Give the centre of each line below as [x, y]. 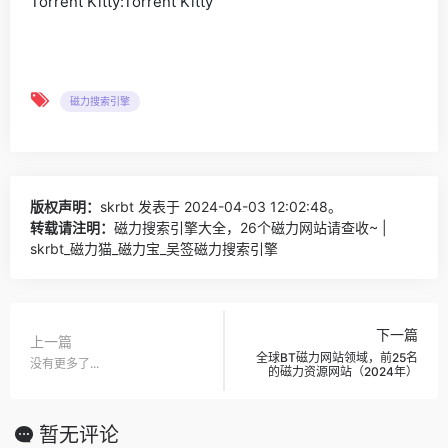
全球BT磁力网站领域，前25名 [337, 358]
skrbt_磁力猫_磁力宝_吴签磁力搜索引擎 [154, 248]
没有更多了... [64, 363]
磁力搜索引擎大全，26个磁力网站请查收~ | [250, 227]
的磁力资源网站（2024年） [343, 372]
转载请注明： [72, 227]
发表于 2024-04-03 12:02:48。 [238, 206]
